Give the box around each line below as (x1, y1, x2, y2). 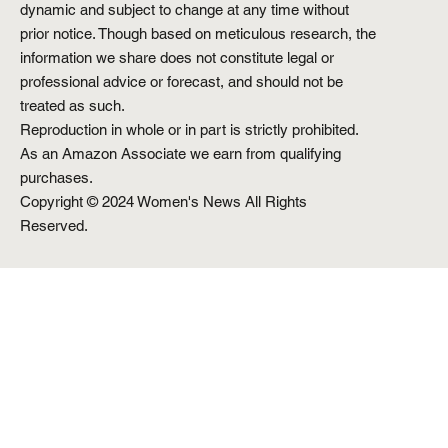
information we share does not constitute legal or (20, 48, 334, 66)
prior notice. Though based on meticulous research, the (20, 24, 376, 42)
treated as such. (20, 96, 125, 114)
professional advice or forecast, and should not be (20, 72, 343, 90)
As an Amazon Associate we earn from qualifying (20, 144, 341, 162)
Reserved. (20, 216, 88, 234)
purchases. (20, 168, 93, 186)
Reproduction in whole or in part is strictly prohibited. (20, 120, 358, 138)
